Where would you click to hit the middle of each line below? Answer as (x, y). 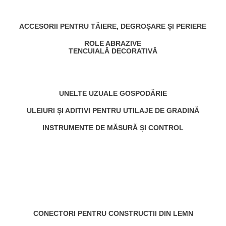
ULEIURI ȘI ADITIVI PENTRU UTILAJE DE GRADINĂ (113, 110)
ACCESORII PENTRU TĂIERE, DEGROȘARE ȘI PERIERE (113, 26)
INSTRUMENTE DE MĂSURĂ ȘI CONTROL (113, 128)
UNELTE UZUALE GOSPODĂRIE (113, 93)
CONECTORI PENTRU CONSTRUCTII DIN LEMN (113, 213)
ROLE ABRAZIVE (113, 43)
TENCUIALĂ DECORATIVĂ (113, 51)
